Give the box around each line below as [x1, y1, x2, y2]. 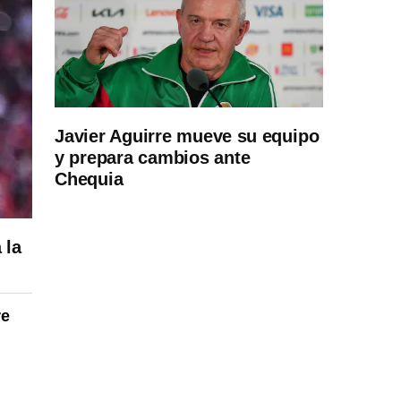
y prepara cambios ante [55, 148, 251, 167]
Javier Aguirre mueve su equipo [55, 126, 320, 146]
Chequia [55, 169, 124, 189]
